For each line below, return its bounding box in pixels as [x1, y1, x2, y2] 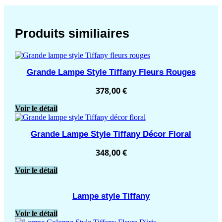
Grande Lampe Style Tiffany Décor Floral [31, 129, 191, 139]
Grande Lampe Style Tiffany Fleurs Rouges [26, 67, 196, 77]
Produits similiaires [14, 26, 129, 41]
